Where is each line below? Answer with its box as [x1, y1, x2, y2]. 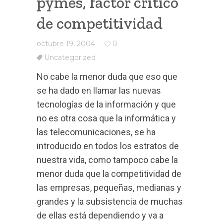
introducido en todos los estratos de [37, 141, 179, 151]
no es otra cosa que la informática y [37, 113, 176, 123]
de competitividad [37, 14, 163, 33]
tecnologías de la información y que [37, 99, 176, 110]
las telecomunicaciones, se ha [37, 127, 156, 137]
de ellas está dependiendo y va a [37, 210, 164, 221]
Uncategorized [44, 53, 96, 62]
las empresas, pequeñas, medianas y [37, 182, 181, 193]
